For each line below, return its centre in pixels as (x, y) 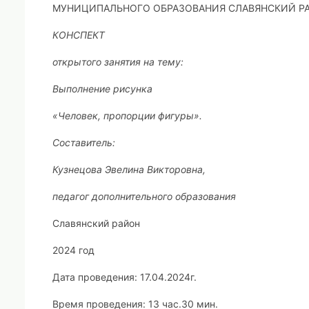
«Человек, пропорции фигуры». (127, 116)
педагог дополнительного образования (144, 196)
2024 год (73, 250)
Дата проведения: (95, 277)
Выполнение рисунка (102, 89)
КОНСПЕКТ (79, 35)
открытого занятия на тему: (118, 62)
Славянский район (96, 223)
